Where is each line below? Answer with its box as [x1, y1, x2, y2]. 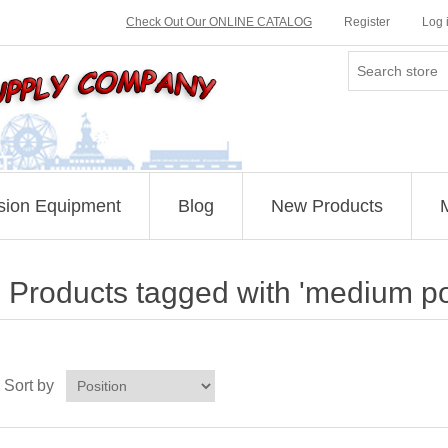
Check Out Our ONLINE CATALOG [126, 15, 312, 29]
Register [344, 15, 390, 29]
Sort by [3, 377, 54, 394]
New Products [270, 196, 383, 216]
